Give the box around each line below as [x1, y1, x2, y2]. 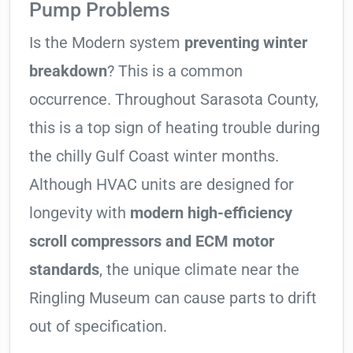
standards [29, 260, 99, 280]
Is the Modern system [29, 33, 184, 53]
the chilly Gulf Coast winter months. [29, 147, 279, 166]
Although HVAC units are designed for [29, 175, 294, 195]
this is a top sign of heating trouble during [29, 118, 320, 138]
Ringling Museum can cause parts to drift [29, 288, 317, 308]
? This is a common [107, 61, 243, 81]
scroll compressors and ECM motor [29, 232, 274, 251]
